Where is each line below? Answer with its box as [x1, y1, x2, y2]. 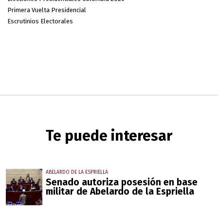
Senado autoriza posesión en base [46, 177, 198, 188]
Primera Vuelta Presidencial [7, 6, 86, 14]
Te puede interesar [46, 127, 172, 145]
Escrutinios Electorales [7, 18, 73, 25]
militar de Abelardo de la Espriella [46, 186, 194, 198]
